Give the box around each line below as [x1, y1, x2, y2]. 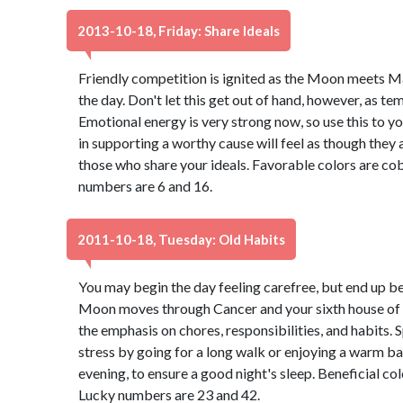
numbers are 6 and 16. [77, 177, 212, 194]
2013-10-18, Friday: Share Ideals [77, 22, 280, 39]
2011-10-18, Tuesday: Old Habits [77, 231, 285, 247]
